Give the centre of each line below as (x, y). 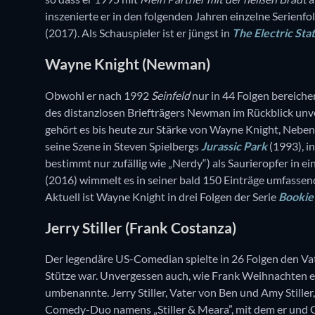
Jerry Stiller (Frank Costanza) (141, 227)
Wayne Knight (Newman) (128, 64)
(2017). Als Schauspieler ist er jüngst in (139, 32)
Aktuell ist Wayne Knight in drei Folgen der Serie (162, 196)
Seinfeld (171, 95)
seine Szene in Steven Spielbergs (123, 146)
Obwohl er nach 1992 (98, 95)
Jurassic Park (234, 146)
